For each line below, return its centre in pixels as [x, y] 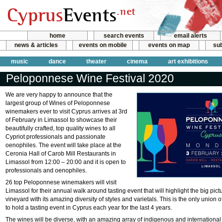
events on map [169, 45]
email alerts [190, 36]
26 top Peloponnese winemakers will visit [61, 182]
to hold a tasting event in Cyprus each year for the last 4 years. [89, 208]
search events [124, 36]
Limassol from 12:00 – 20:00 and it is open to [66, 162]
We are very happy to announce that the [59, 95]
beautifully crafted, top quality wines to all [60, 128]
